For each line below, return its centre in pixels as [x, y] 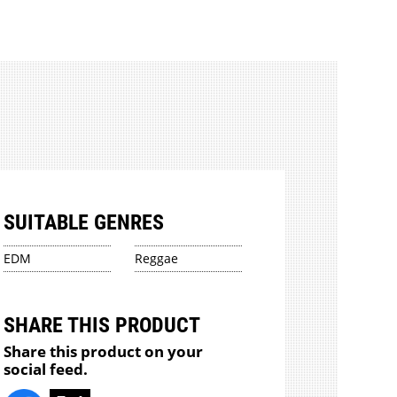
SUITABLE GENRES [84, 223]
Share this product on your [104, 351]
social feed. [46, 369]
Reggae [157, 259]
